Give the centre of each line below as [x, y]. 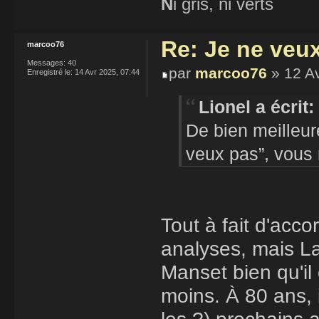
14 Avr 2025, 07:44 [106, 72]
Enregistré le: [50, 72]
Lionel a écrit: [256, 106]
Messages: [46, 62]
